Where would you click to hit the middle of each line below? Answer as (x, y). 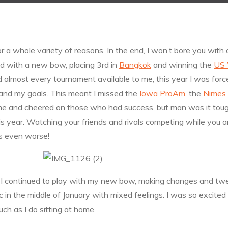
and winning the (182, 65)
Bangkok (135, 65)
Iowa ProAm (162, 93)
